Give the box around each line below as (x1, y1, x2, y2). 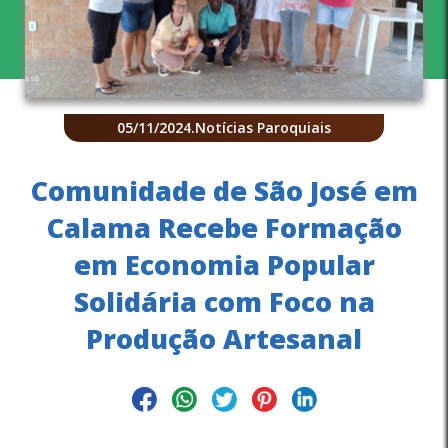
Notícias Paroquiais (195, 118, 331, 137)
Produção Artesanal (86, 320, 362, 357)
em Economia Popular (73, 246, 375, 283)
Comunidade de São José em (30, 172, 418, 209)
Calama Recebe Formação (46, 209, 402, 246)
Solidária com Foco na (73, 283, 375, 320)
